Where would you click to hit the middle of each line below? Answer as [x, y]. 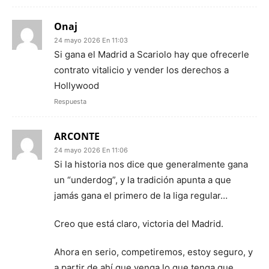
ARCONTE [77, 137]
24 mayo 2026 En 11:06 [91, 150]
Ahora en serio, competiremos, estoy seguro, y [153, 252]
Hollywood [77, 86]
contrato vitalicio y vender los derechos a [141, 70]
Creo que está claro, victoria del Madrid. [139, 224]
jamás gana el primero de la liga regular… [141, 196]
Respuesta [70, 102]
